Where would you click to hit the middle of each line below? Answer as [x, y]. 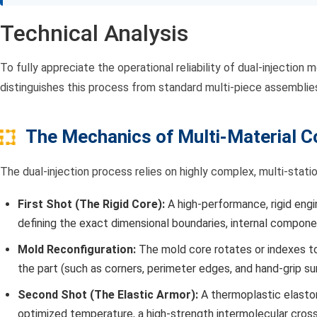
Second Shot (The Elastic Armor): [108, 295]
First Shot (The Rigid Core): [91, 204]
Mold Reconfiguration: [77, 250]
